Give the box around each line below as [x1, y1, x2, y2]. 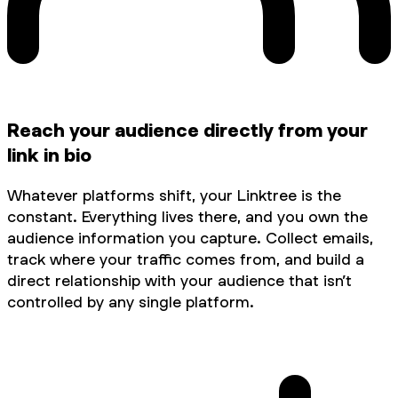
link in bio [7, 143, 92, 166]
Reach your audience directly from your [7, 118, 368, 141]
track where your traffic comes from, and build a [7, 249, 364, 268]
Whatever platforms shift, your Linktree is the [7, 185, 341, 204]
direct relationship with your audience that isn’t [7, 270, 352, 290]
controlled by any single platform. [7, 291, 254, 311]
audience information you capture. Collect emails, [7, 227, 373, 247]
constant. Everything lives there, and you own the [7, 206, 368, 226]
